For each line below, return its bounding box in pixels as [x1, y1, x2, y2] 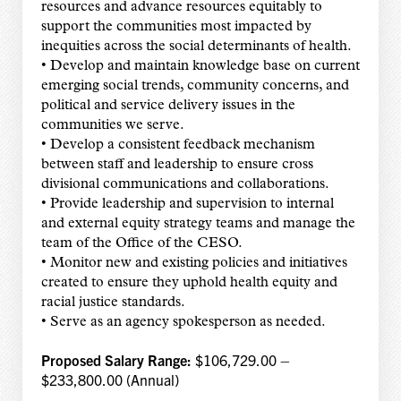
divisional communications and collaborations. [40, 177, 329, 192]
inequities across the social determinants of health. [40, 39, 352, 55]
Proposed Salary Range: [40, 351, 195, 370]
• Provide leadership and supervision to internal [40, 197, 334, 212]
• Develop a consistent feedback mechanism [40, 138, 315, 153]
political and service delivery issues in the [40, 98, 295, 114]
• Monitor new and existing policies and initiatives [40, 256, 347, 271]
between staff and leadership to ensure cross [40, 158, 313, 173]
